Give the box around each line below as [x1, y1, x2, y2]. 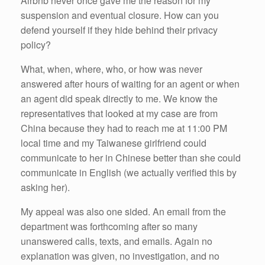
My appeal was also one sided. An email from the [21, 204, 226, 218]
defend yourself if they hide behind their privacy [21, 22, 218, 37]
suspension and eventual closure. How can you [21, 8, 219, 22]
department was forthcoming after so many [21, 219, 198, 233]
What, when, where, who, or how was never [21, 62, 202, 76]
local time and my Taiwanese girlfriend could [21, 135, 206, 150]
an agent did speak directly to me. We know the [21, 91, 218, 105]
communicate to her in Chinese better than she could [21, 150, 241, 164]
